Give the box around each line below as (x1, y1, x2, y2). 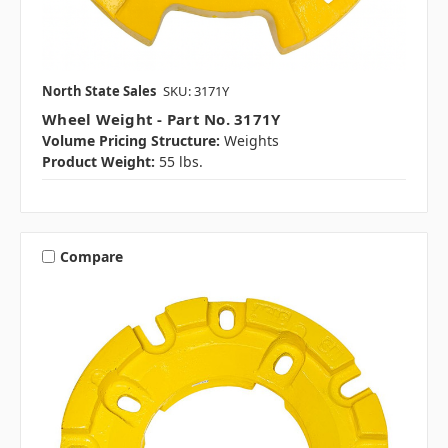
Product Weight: (42, 152, 155, 172)
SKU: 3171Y (163, 82, 229, 101)
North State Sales (42, 82, 156, 101)
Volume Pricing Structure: (42, 131, 220, 151)
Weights (224, 131, 279, 151)
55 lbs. (159, 152, 203, 172)
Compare (59, 246, 123, 266)
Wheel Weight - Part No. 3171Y (42, 109, 281, 130)
